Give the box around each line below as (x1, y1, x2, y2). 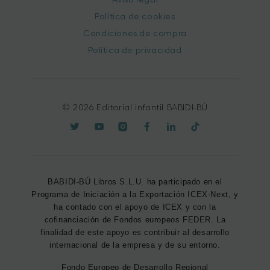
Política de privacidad (88, 45, 182, 55)
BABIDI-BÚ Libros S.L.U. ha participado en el (48, 177, 222, 187)
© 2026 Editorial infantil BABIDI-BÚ (61, 103, 208, 113)
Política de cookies (95, 11, 175, 21)
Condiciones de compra (83, 28, 187, 38)
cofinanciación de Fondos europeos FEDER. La (44, 215, 226, 225)
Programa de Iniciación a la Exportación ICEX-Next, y (31, 190, 239, 199)
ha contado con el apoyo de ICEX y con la (54, 202, 216, 212)
